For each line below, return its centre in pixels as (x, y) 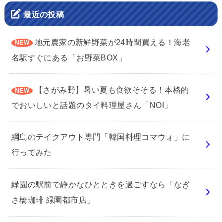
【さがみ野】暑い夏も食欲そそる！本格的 (112, 89)
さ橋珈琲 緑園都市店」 (53, 200)
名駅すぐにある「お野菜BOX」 (69, 57)
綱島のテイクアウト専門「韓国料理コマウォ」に (101, 137)
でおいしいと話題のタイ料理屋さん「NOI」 (92, 105)
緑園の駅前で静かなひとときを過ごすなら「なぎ (101, 185)
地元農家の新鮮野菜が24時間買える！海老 (112, 42)
